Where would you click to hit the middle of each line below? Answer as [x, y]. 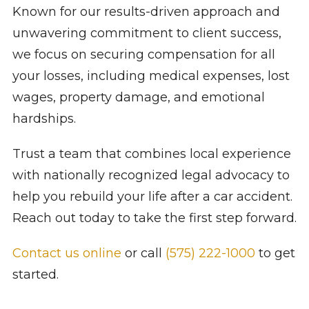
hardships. [44, 118]
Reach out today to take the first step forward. [154, 218]
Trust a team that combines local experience [151, 154]
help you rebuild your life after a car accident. [152, 197]
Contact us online [67, 253]
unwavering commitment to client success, [147, 33]
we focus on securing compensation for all [143, 54]
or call [143, 253]
